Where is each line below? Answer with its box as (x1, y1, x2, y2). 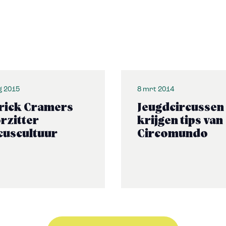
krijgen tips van (137, 116, 223, 127)
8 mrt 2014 (137, 86, 174, 93)
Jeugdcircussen (137, 102, 224, 114)
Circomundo (137, 129, 208, 140)
